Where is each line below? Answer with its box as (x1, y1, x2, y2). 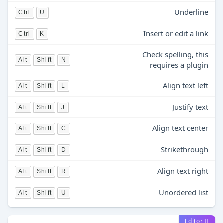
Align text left (163, 80, 208, 90)
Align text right (157, 166, 208, 176)
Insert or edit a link (143, 28, 208, 38)
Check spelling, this (142, 49, 208, 59)
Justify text (172, 102, 208, 111)
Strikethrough (161, 144, 208, 154)
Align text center (152, 123, 208, 133)
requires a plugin (150, 60, 208, 70)
